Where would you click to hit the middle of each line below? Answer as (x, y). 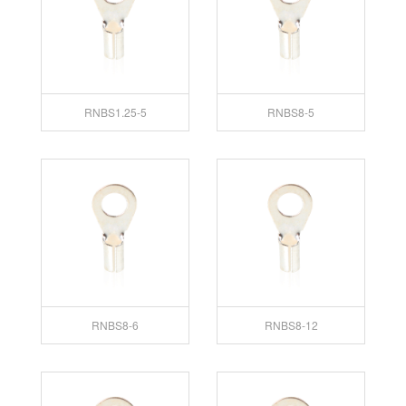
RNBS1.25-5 (115, 111)
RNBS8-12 (291, 324)
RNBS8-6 (115, 324)
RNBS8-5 (291, 111)
